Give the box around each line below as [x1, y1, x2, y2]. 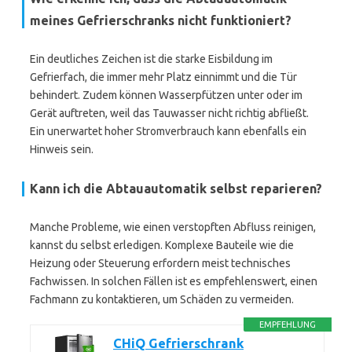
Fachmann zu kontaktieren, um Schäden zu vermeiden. [30, 293, 294, 306]
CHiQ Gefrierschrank [113, 336, 244, 350]
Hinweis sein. [30, 143, 93, 156]
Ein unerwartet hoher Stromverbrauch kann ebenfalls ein [30, 125, 306, 137]
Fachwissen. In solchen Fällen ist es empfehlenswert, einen [30, 275, 317, 288]
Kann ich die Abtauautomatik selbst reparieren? [30, 181, 322, 196]
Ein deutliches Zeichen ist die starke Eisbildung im [30, 53, 273, 65]
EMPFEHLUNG [259, 320, 317, 329]
